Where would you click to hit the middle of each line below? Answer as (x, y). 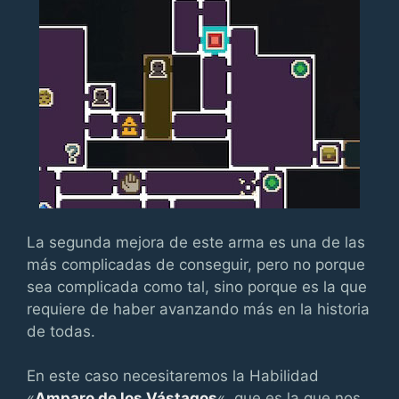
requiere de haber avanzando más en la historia (198, 309)
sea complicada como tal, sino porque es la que (197, 286)
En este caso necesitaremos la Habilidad (173, 376)
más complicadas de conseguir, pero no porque (196, 264)
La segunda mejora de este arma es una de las (196, 242)
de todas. (61, 331)
